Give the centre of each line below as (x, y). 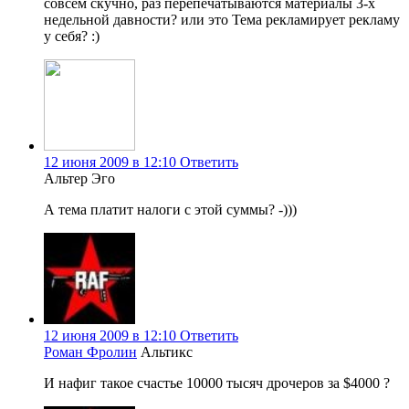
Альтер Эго (79, 179)
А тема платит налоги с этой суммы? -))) (170, 210)
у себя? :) (72, 37)
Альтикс (167, 352)
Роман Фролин (90, 352)
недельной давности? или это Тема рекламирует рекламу (222, 20)
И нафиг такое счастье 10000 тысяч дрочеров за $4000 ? (217, 383)
